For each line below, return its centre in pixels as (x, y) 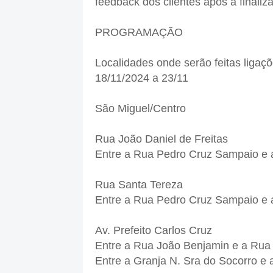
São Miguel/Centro (140, 109)
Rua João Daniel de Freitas (161, 139)
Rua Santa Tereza (139, 185)
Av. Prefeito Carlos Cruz (153, 231)
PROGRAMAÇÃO (139, 33)
